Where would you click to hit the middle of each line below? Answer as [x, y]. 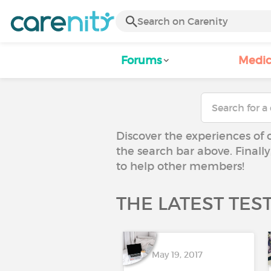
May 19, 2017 [177, 255]
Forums [142, 60]
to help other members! [180, 166]
